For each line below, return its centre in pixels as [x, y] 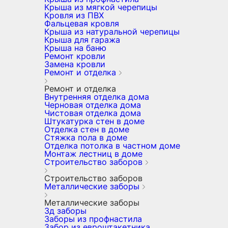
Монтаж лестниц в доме [93, 154]
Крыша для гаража [82, 40]
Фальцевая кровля [82, 23]
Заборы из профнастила [93, 219]
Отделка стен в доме [87, 129]
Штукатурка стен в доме [94, 121]
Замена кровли [75, 64]
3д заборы [65, 211]
